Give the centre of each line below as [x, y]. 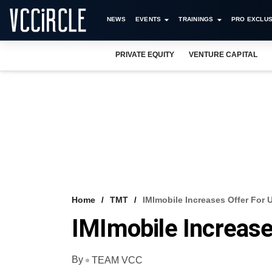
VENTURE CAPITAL [223, 55]
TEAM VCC [117, 260]
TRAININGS [196, 19]
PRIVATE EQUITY [145, 55]
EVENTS [148, 19]
